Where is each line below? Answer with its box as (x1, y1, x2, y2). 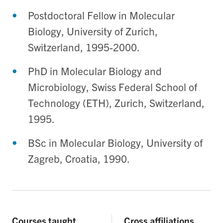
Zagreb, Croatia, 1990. (28, 152, 130, 165)
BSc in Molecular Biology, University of (28, 136, 203, 149)
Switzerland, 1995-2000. (28, 40, 140, 54)
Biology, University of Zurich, (28, 24, 158, 38)
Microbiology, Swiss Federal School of (28, 80, 197, 94)
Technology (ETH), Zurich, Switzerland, (28, 96, 205, 110)
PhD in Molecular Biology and (28, 64, 162, 78)
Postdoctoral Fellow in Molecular (28, 8, 175, 22)
